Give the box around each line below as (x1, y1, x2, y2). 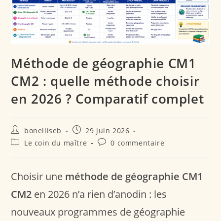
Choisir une (11, 169, 66, 183)
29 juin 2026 (85, 125, 130, 135)
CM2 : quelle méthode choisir (11, 72, 200, 90)
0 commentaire (110, 138, 165, 147)
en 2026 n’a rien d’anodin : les (32, 187, 167, 201)
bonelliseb (24, 125, 62, 135)
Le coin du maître (24, 138, 87, 147)
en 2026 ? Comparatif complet (11, 89, 204, 108)
